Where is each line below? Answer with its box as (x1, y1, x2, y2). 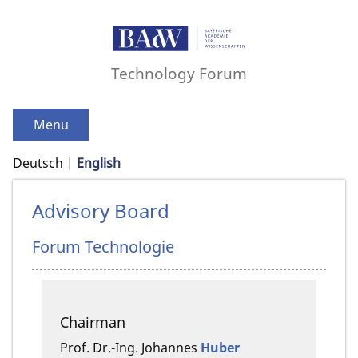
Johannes (141, 338, 197, 356)
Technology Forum (111, 62, 247, 85)
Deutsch (13, 154, 63, 173)
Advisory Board (32, 197, 169, 225)
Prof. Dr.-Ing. (60, 338, 138, 356)
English (77, 154, 121, 173)
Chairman (60, 312, 125, 332)
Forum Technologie (32, 235, 174, 257)
